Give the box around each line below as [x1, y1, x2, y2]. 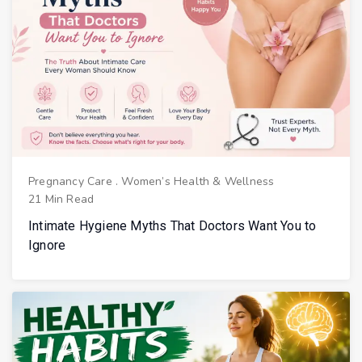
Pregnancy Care [28, 174, 112, 190]
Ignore [28, 238, 66, 254]
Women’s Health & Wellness [121, 174, 275, 190]
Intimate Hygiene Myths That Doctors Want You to [28, 218, 317, 234]
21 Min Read [28, 192, 95, 208]
